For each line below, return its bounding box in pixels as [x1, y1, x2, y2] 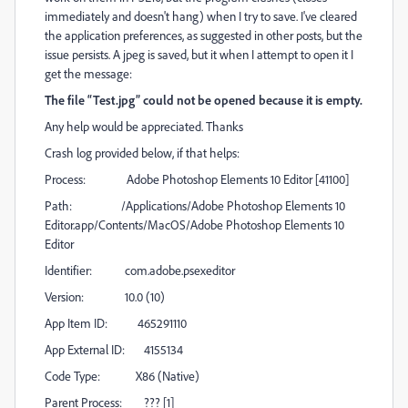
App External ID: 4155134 [45, 342, 183, 357]
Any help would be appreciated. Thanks [45, 118, 243, 134]
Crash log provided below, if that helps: [45, 145, 240, 160]
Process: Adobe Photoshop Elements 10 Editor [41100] [45, 171, 349, 187]
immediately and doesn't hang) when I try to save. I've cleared [45, 8, 357, 24]
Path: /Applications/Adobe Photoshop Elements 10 [45, 198, 345, 213]
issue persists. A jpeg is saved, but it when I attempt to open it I [45, 46, 353, 62]
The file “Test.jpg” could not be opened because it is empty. [45, 92, 362, 107]
